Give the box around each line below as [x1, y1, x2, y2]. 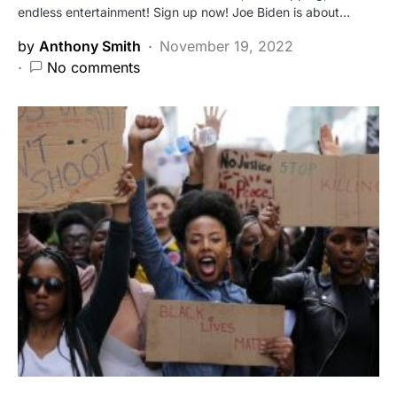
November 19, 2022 [160, 36, 293, 55]
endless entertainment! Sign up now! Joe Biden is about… [18, 4, 350, 19]
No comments [47, 58, 140, 76]
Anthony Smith [39, 36, 141, 55]
